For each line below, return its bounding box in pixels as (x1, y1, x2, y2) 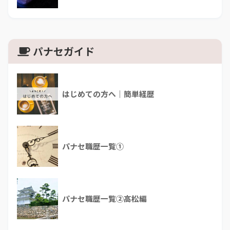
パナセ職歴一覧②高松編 (62, 193, 147, 204)
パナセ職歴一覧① (62, 141, 124, 152)
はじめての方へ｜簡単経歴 (62, 88, 155, 100)
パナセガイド (33, 44, 94, 59)
